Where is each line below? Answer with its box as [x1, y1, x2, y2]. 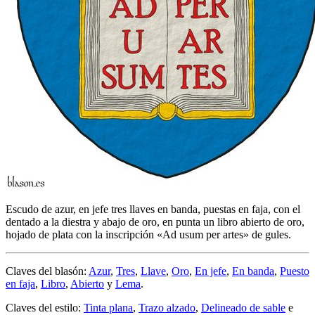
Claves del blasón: [6, 265, 89, 278]
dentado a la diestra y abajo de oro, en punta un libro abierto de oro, [6, 216, 304, 229]
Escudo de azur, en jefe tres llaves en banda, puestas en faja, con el [6, 203, 300, 216]
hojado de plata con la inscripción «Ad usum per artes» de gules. [6, 229, 291, 241]
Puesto [280, 265, 309, 278]
